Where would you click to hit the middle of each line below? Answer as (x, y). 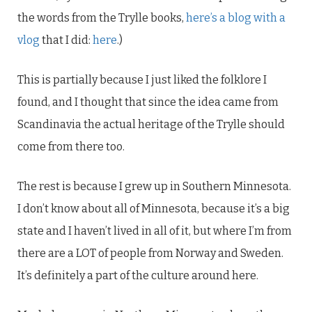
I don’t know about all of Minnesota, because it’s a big (154, 209)
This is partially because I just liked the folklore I (142, 80)
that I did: (66, 40)
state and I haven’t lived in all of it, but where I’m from (155, 231)
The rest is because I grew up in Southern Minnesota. (154, 186)
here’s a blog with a (236, 18)
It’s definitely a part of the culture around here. (138, 275)
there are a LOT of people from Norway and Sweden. (150, 253)
